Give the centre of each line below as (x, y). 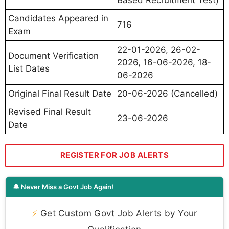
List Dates (29, 69)
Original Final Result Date (60, 94)
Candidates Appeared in (58, 19)
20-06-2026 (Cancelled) (167, 94)
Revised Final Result (50, 112)
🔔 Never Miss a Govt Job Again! (63, 187)
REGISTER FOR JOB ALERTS (114, 155)
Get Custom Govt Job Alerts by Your (117, 213)
